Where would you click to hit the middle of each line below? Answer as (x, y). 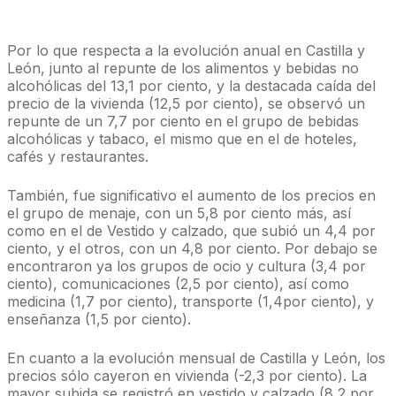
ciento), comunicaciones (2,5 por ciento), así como (178, 284)
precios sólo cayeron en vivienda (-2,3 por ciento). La (187, 376)
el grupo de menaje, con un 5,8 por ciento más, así (179, 213)
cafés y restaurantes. (78, 157)
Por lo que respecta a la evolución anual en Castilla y (186, 51)
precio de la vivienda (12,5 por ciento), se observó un (186, 104)
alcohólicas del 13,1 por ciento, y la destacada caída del (191, 86)
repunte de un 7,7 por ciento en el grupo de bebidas (183, 122)
